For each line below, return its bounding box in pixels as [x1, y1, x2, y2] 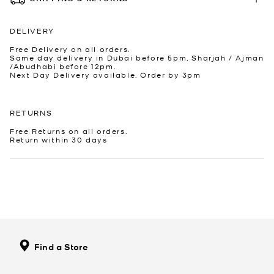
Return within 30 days [10, 134, 108, 144]
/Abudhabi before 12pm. [10, 61, 117, 71]
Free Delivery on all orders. [10, 43, 131, 54]
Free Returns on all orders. [10, 125, 128, 136]
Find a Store [34, 240, 89, 253]
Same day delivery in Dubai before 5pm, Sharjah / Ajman [10, 52, 264, 62]
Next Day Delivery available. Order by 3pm [10, 69, 201, 80]
